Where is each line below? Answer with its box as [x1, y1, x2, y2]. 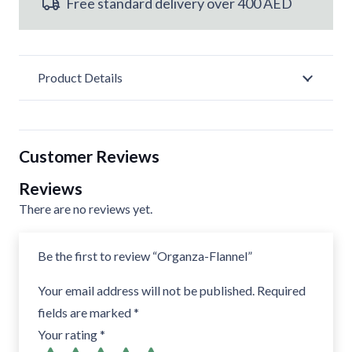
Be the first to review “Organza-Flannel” [38, 248, 255, 264]
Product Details [38, 70, 123, 86]
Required [257, 283, 306, 299]
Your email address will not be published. [38, 283, 255, 299]
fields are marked [38, 305, 134, 321]
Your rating [38, 327, 100, 343]
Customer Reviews [19, 146, 159, 167]
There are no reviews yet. [19, 201, 152, 217]
